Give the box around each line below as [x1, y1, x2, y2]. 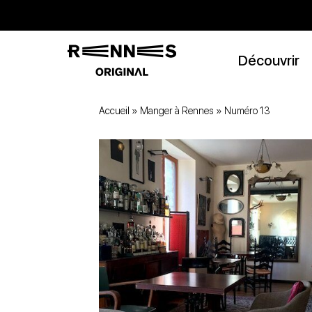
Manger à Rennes [140, 105, 214, 116]
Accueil [99, 105, 130, 116]
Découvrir [237, 52, 299, 69]
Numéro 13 [224, 105, 270, 116]
